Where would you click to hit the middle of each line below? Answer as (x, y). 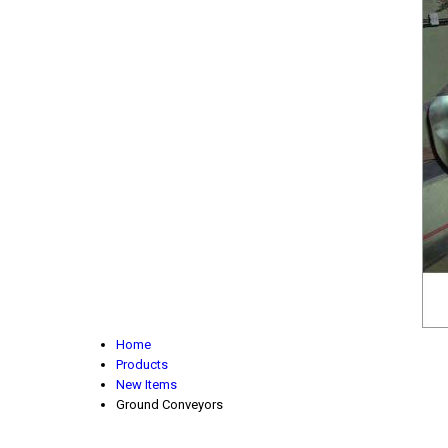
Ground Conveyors (169, 404)
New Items (146, 384)
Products (142, 364)
